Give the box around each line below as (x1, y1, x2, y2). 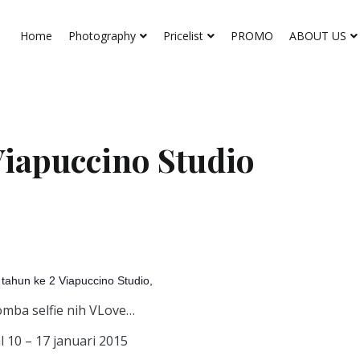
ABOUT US (289, 28, 346, 43)
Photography (68, 28, 136, 43)
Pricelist (163, 28, 203, 43)
